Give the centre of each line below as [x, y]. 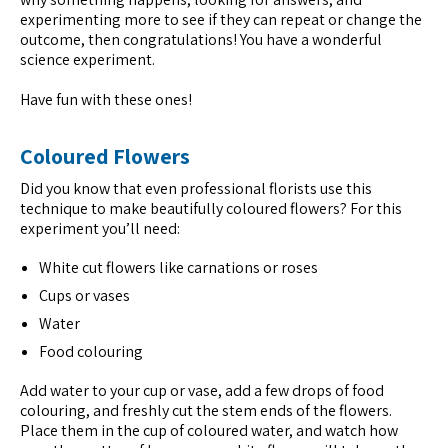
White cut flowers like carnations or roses [179, 267]
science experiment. [87, 60]
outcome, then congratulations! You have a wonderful [201, 40]
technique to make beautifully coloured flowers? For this [211, 208]
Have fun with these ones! [106, 99]
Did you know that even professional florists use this [196, 188]
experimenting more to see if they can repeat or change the [221, 20]
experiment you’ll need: [100, 228]
